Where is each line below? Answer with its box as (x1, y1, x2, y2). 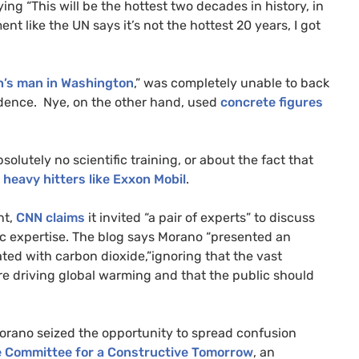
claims (42, 209, 85, 225)
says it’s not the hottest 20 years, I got (90, 17, 321, 33)
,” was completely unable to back (134, 75, 329, 91)
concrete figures (220, 94, 323, 110)
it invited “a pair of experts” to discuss (85, 209, 315, 225)
